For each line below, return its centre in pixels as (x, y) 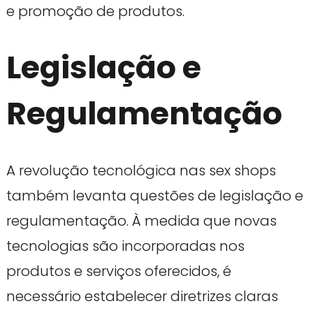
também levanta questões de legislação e (154, 195)
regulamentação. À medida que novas (141, 220)
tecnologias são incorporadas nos (125, 246)
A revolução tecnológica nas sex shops (141, 170)
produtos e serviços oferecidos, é (118, 271)
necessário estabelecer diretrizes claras (142, 296)
